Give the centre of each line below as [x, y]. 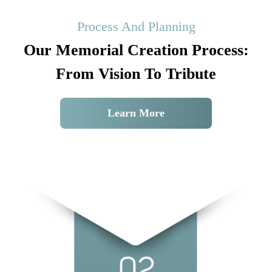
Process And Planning [136, 26]
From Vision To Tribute [136, 73]
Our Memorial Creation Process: [136, 50]
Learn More [136, 113]
